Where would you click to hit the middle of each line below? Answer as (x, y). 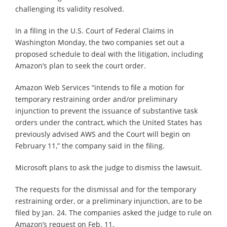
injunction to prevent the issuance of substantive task (106, 110)
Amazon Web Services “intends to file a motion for (100, 87)
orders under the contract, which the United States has (109, 122)
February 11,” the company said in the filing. (90, 145)
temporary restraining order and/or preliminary (96, 99)
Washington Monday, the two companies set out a (100, 42)
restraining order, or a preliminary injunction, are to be (109, 201)
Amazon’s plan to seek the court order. (81, 65)
